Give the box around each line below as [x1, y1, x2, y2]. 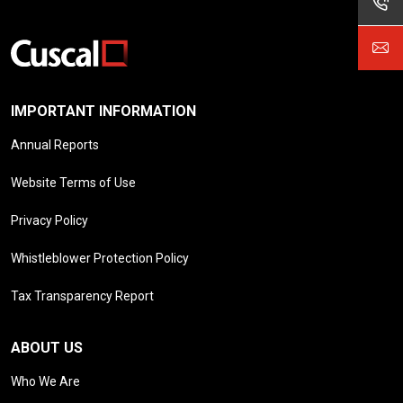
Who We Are [11, 373, 80, 389]
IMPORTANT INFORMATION [11, 102, 196, 120]
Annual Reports [11, 137, 99, 152]
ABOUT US [11, 338, 83, 356]
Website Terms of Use [11, 175, 136, 190]
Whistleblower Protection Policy [11, 250, 189, 265]
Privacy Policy [11, 212, 88, 228]
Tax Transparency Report [11, 288, 154, 303]
